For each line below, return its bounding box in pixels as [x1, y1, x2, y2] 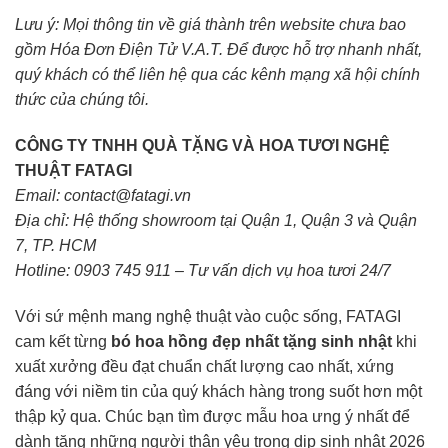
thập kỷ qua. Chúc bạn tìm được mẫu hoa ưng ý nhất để [15, 407, 410, 425]
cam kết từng [15, 332, 111, 350]
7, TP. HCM [15, 236, 96, 254]
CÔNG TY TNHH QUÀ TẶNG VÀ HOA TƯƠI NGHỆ [15, 136, 390, 154]
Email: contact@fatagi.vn [15, 186, 191, 204]
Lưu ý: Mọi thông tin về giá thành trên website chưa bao [15, 16, 406, 34]
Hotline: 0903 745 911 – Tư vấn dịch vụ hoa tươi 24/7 [15, 261, 391, 279]
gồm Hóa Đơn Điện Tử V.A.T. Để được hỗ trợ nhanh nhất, [15, 41, 422, 59]
